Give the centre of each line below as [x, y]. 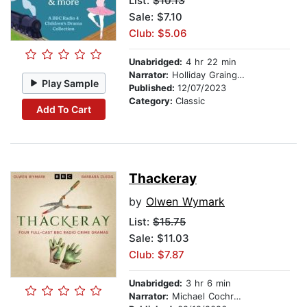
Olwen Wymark [185, 202]
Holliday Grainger [203, 75]
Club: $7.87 [157, 255]
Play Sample [71, 83]
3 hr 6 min [207, 283]
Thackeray [163, 179]
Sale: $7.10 [156, 17]
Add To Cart [63, 109]
